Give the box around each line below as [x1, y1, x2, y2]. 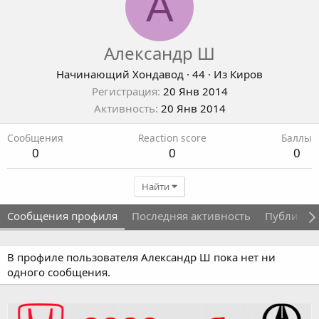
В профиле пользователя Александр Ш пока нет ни [7, 250, 276, 265]
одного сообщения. [7, 265, 110, 280]
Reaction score [138, 131, 206, 145]
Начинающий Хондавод [56, 67, 184, 82]
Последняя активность [132, 209, 251, 224]
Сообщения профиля [7, 209, 117, 224]
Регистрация [91, 84, 157, 99]
